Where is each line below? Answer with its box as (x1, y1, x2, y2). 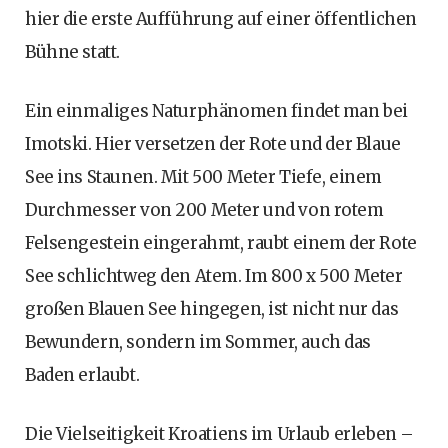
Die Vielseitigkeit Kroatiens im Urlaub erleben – (25, 422, 414, 445)
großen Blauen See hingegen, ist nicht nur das (25, 297, 399, 320)
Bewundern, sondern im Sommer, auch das (25, 330, 372, 353)
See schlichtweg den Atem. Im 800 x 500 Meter (25, 264, 403, 287)
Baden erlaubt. (25, 363, 140, 386)
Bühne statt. (25, 40, 120, 63)
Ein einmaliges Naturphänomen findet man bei (25, 99, 408, 122)
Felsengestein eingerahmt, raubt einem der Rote (25, 231, 417, 254)
